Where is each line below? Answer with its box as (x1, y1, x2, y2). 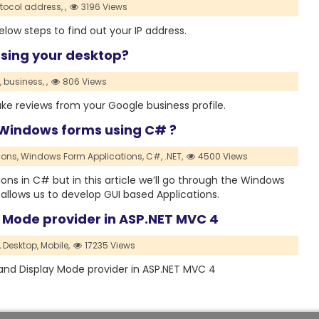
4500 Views (196, 150, 249, 163)
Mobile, (40, 239, 70, 252)
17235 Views (83, 239, 136, 252)
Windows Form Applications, (20, 150, 144, 163)
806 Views (61, 75, 108, 88)
